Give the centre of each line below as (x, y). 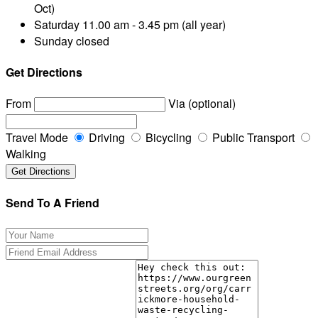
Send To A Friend (53, 202)
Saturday (57, 24)
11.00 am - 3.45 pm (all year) (153, 24)
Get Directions (44, 72)
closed (91, 40)
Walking (26, 154)
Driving (105, 138)
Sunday (54, 40)
